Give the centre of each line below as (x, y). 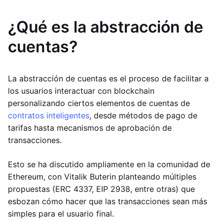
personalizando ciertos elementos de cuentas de (99, 103)
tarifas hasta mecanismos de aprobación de (90, 128)
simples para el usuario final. (61, 214)
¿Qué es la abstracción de (106, 27)
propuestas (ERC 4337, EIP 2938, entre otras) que (101, 189)
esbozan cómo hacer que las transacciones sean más (108, 201)
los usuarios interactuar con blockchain (81, 91)
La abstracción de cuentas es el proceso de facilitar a (108, 78)
